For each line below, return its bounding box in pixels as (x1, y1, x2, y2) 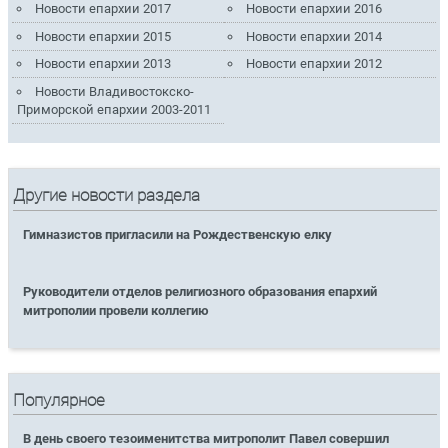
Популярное (13, 390, 106, 410)
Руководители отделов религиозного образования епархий (23, 283, 378, 299)
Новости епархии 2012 (246, 56, 383, 72)
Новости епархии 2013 (34, 56, 171, 72)
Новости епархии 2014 (246, 28, 383, 44)
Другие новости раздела (13, 186, 201, 206)
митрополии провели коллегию (23, 302, 210, 318)
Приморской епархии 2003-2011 (16, 101, 211, 117)
